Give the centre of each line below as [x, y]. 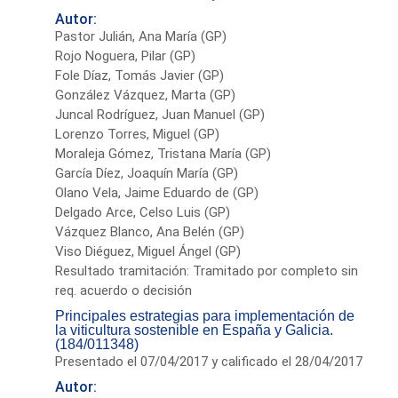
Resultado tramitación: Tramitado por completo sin [207, 271]
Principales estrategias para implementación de [205, 315]
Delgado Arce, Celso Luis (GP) [143, 212]
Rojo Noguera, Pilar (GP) [126, 56]
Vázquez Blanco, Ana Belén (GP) [150, 231]
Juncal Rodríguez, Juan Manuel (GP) [160, 114]
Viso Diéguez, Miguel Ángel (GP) [148, 251]
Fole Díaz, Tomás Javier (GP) [140, 75]
